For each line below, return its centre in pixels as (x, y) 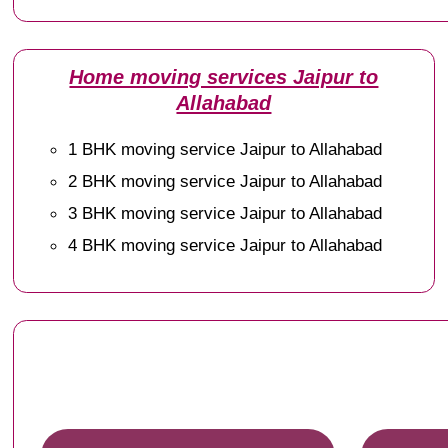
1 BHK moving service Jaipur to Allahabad (225, 148)
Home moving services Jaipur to (224, 76)
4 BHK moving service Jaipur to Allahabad (225, 244)
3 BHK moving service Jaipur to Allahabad (225, 212)
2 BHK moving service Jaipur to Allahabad (225, 180)
